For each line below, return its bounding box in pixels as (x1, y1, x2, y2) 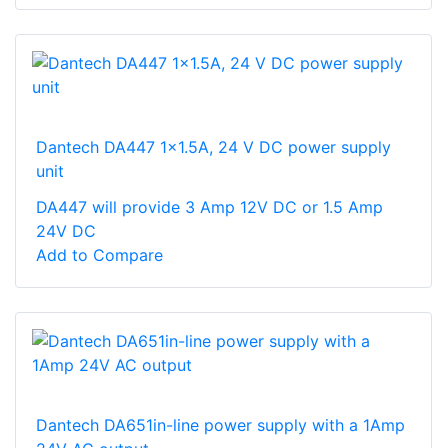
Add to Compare (36, 244, 163, 265)
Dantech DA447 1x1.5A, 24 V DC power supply (36, 136, 391, 157)
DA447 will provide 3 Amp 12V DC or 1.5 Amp (36, 196, 383, 217)
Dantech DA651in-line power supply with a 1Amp (36, 414, 405, 435)
